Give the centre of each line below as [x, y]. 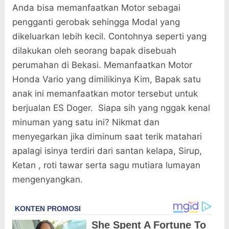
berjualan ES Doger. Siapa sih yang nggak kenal [111, 108]
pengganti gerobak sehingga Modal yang [96, 22]
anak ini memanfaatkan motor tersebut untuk [105, 94]
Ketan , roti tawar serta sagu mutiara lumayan [106, 165]
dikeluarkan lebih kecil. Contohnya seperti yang [109, 37]
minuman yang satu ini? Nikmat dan [86, 122]
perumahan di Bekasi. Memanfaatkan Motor [102, 65]
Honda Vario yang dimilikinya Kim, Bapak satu [106, 79]
